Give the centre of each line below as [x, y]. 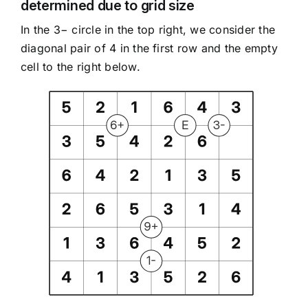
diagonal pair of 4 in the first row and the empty [149, 48]
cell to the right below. [80, 67]
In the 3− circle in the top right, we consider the [147, 30]
